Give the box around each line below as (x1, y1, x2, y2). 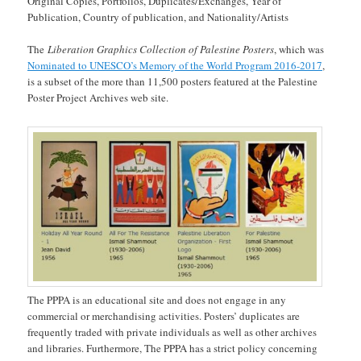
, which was (274, 41, 325, 56)
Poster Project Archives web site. (27, 89, 169, 105)
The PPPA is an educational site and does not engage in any (27, 292, 287, 307)
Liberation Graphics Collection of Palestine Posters (48, 41, 275, 56)
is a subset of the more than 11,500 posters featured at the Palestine (27, 73, 318, 89)
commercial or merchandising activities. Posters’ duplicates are (27, 308, 301, 323)
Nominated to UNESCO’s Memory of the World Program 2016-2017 (27, 57, 323, 73)
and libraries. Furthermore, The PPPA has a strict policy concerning (27, 340, 318, 355)
